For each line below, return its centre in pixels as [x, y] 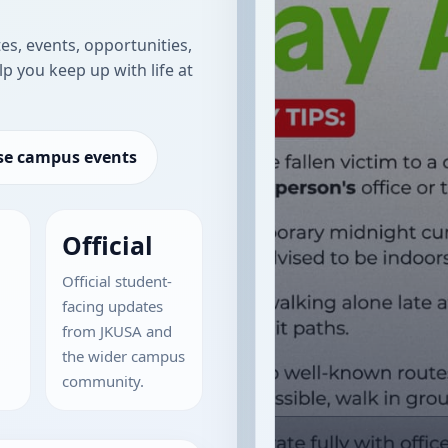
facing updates [112, 305]
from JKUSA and [116, 330]
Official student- [116, 280]
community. [102, 380]
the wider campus [123, 355]
